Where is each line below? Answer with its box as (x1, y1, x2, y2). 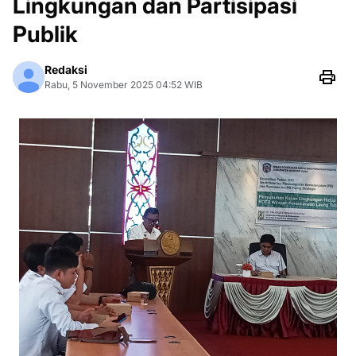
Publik (13, 21, 78, 48)
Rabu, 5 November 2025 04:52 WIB (44, 79, 203, 91)
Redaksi (44, 63, 87, 76)
